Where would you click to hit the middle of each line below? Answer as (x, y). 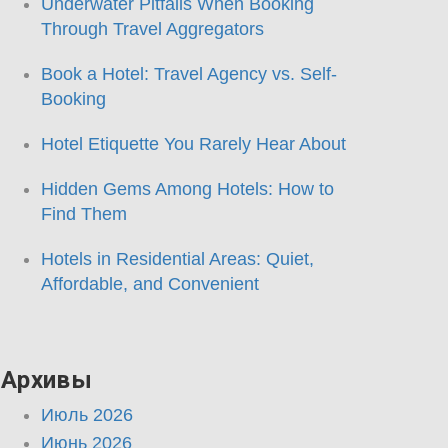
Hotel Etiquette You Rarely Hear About (193, 143)
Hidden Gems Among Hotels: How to (187, 188)
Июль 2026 (87, 414)
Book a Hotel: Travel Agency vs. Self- (189, 73)
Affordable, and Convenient (150, 283)
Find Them (84, 213)
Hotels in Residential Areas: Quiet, (177, 258)
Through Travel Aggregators (152, 28)
